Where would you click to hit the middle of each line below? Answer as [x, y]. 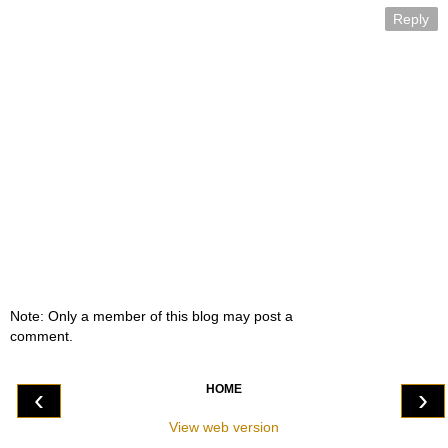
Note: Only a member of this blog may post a [151, 316]
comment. [41, 336]
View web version [224, 427]
